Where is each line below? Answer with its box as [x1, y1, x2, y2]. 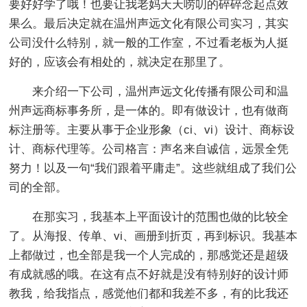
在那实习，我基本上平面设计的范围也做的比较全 [32, 210, 289, 223]
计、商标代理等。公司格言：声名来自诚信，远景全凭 [9, 142, 289, 156]
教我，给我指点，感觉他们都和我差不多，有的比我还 [9, 286, 289, 300]
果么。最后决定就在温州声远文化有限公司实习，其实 [9, 16, 289, 30]
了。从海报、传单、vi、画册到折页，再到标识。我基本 [9, 229, 298, 243]
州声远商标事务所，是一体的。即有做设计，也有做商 [9, 103, 289, 117]
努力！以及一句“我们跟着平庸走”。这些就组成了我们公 [9, 161, 297, 175]
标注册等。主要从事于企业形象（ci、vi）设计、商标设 [9, 123, 295, 136]
